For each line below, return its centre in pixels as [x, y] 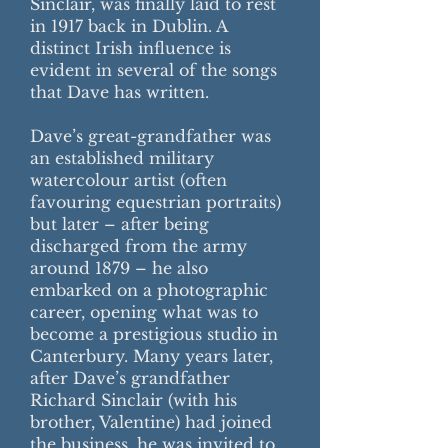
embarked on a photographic [149, 290]
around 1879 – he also [119, 268]
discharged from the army [138, 246]
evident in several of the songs [153, 70]
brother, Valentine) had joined [151, 422]
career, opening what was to [144, 312]
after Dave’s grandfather [130, 378]
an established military [122, 158]
